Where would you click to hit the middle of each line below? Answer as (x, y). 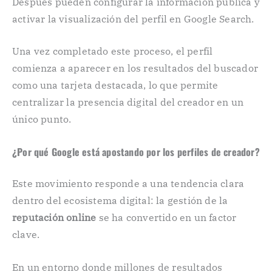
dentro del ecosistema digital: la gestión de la (120, 200)
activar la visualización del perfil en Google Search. (133, 19)
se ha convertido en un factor (166, 217)
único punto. (42, 119)
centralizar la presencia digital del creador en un (128, 102)
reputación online (54, 217)
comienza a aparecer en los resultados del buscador (135, 68)
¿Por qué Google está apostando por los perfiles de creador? (136, 151)
